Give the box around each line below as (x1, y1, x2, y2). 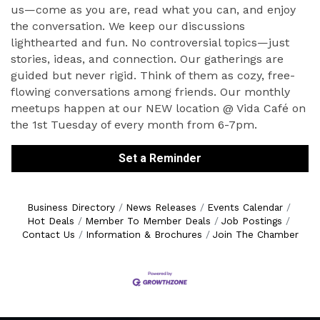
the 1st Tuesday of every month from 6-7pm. (11, 117, 257, 131)
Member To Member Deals (85, 214, 211, 226)
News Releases (125, 201, 196, 213)
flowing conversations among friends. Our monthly (11, 84, 290, 99)
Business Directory (26, 201, 115, 213)
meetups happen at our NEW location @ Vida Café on (11, 101, 306, 115)
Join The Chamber (212, 228, 299, 240)
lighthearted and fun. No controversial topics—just (11, 35, 289, 49)
